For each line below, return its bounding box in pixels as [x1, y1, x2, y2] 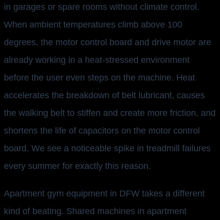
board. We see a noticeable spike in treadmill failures [4, 143, 211, 154]
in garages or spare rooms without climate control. [4, 2, 199, 12]
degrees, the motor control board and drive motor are [4, 37, 211, 48]
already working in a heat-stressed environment [4, 55, 190, 65]
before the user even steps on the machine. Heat [4, 73, 195, 83]
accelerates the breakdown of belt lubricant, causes [4, 90, 205, 101]
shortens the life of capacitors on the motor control [4, 126, 200, 136]
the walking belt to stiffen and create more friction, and [4, 108, 216, 118]
